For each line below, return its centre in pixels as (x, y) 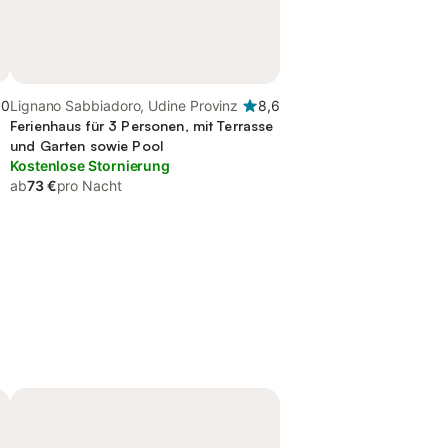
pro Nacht (89, 185)
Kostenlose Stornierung (90, 165)
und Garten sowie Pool (86, 145)
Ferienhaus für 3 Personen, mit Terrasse (142, 125)
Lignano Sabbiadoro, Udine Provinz (124, 105)
